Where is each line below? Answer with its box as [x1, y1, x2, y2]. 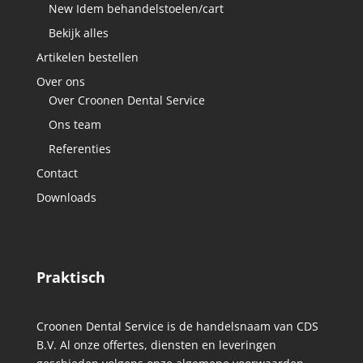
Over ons [36, 74, 85, 90]
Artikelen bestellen [36, 49, 139, 66]
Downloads [36, 190, 96, 206]
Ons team [48, 117, 101, 133]
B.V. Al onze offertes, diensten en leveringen [36, 337, 276, 353]
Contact [36, 165, 78, 181]
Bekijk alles [48, 25, 109, 41]
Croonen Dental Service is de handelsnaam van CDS [36, 318, 318, 335]
